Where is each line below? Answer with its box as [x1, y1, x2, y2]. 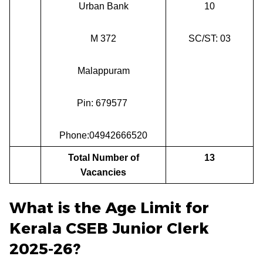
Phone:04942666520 [59, 130, 147, 140]
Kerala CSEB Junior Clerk [9, 218, 209, 238]
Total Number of [68, 152, 139, 163]
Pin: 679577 [77, 97, 130, 108]
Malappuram [77, 65, 130, 76]
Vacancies [80, 167, 126, 177]
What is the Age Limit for [9, 198, 209, 217]
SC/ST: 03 [188, 33, 231, 43]
